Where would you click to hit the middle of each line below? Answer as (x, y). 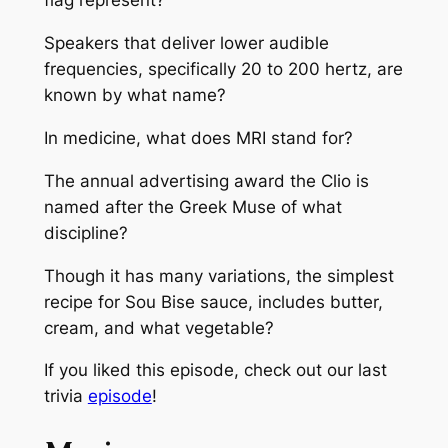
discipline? (85, 232)
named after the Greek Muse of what (192, 206)
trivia (65, 396)
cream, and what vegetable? (158, 327)
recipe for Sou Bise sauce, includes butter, (213, 301)
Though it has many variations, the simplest (218, 275)
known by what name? (134, 95)
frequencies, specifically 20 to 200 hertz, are (223, 69)
